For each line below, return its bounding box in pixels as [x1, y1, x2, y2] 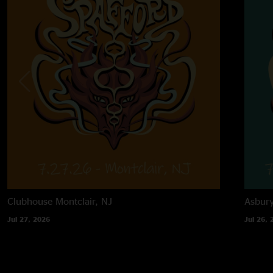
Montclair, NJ [55, 195, 112, 207]
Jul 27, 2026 [7, 214, 50, 223]
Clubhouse [7, 195, 52, 207]
